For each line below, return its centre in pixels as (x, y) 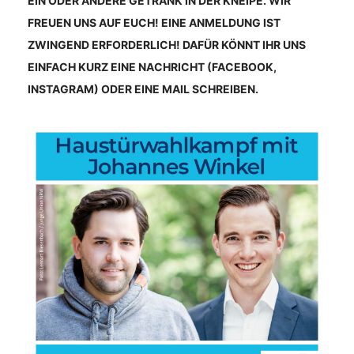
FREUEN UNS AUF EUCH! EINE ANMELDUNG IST (154, 23)
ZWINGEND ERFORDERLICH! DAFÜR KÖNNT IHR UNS (167, 45)
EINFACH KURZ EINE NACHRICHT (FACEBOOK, (152, 67)
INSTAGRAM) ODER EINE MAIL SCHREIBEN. (143, 89)
